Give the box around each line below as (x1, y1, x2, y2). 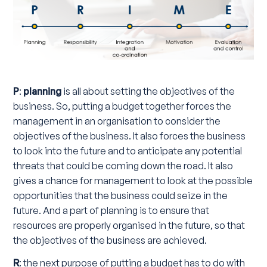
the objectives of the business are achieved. (13, 234, 207, 246)
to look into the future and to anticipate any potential (13, 144, 243, 157)
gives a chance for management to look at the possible (13, 174, 253, 187)
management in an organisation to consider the (13, 114, 221, 127)
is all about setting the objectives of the (61, 85, 235, 97)
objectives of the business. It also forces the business (13, 129, 246, 142)
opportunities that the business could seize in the (13, 189, 228, 201)
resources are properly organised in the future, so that (13, 219, 246, 231)
